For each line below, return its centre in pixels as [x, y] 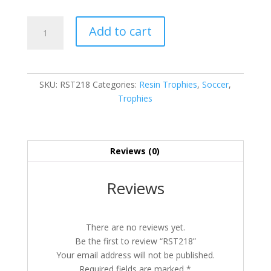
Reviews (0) [135, 151]
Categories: [116, 85]
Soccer [216, 85]
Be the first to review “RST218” [135, 241]
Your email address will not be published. [135, 255]
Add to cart [120, 31]
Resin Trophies [168, 85]
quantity [42, 37]
